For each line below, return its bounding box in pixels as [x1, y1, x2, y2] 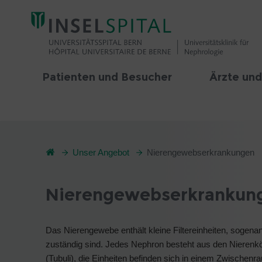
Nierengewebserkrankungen [147, 147, 254, 157]
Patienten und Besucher [42, 71, 172, 84]
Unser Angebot [73, 147, 129, 157]
